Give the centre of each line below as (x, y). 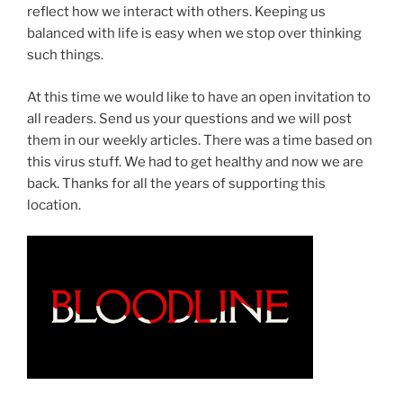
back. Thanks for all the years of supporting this (176, 183)
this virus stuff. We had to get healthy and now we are (195, 161)
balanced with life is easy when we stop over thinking (194, 34)
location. (54, 205)
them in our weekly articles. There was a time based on (200, 140)
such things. (65, 55)
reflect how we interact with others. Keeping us (176, 12)
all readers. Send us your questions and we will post (189, 118)
